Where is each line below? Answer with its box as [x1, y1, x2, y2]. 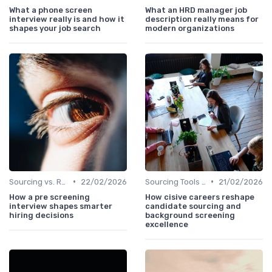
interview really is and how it [9, 14, 124, 24]
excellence [145, 219, 188, 229]
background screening [145, 210, 235, 220]
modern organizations [145, 23, 234, 33]
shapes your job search [9, 23, 101, 33]
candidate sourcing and [145, 201, 241, 211]
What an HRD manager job [145, 5, 247, 15]
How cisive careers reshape [145, 192, 254, 202]
